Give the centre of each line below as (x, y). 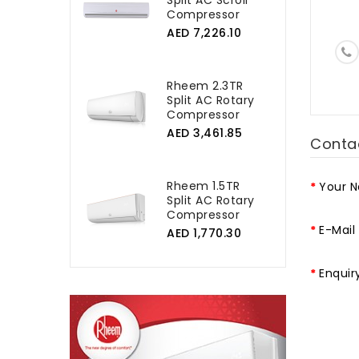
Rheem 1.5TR (204, 186)
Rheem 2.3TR (205, 86)
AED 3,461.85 (204, 133)
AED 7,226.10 (204, 33)
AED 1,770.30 (204, 233)
